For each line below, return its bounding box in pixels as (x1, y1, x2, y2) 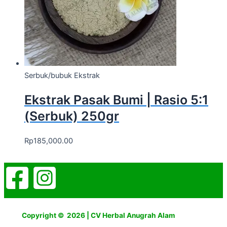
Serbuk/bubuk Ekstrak (24, 70, 100, 80)
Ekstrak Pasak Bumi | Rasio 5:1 (24, 92, 208, 108)
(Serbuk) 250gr (24, 108, 119, 124)
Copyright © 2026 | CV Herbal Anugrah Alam (22, 211, 175, 220)
